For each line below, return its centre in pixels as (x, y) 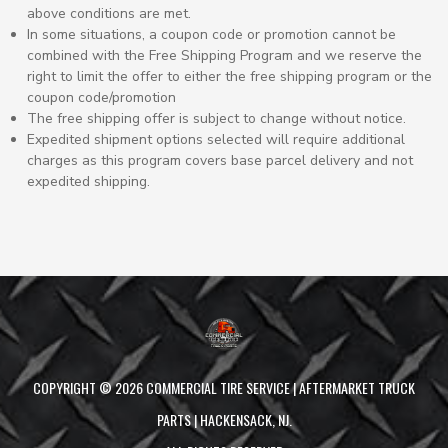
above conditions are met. (108, 13)
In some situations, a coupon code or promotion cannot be (211, 34)
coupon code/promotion (101, 97)
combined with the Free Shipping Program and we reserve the (224, 55)
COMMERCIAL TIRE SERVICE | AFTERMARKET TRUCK (279, 387)
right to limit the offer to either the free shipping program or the (229, 76)
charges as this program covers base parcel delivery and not (219, 160)
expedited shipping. (88, 181)
